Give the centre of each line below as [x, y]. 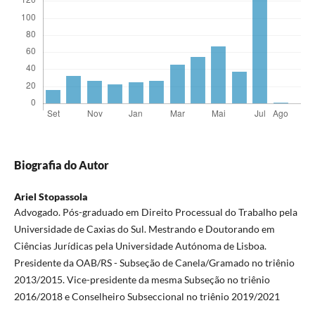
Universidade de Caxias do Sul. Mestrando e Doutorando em [144, 229]
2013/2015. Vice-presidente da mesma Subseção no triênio [142, 280]
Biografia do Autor [61, 165]
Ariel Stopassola [51, 197]
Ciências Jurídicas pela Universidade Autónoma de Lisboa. [140, 246]
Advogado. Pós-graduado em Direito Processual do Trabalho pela [155, 212]
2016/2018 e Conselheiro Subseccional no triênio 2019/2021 [147, 297]
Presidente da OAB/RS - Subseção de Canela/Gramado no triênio [154, 263]
